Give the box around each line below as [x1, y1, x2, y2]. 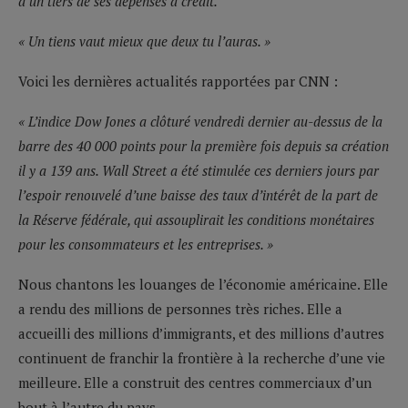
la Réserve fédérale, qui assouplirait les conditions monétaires [18, 209, 374, 229]
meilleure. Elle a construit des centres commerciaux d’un [18, 372, 372, 392]
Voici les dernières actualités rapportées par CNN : [18, 71, 338, 90]
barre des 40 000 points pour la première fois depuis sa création [18, 136, 389, 155]
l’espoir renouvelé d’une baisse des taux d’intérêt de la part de [18, 185, 378, 204]
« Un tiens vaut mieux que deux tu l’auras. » [18, 31, 270, 50]
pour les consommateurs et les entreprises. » [18, 234, 273, 253]
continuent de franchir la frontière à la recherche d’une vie [18, 348, 385, 367]
